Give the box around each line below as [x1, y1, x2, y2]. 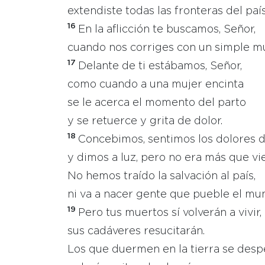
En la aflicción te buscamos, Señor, [78, 25, 256, 34]
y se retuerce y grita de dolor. [67, 117, 222, 126]
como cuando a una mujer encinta [67, 80, 244, 89]
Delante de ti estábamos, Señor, [78, 62, 242, 71]
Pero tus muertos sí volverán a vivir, [78, 208, 261, 218]
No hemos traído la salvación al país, [67, 172, 256, 181]
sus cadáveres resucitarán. [67, 227, 205, 236]
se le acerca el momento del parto [67, 98, 246, 108]
